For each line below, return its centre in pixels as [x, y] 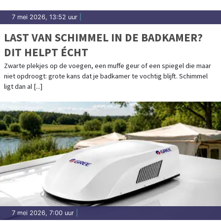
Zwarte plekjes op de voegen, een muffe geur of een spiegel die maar [108, 65]
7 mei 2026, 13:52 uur [45, 17]
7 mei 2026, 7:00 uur [43, 213]
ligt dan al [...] [23, 86]
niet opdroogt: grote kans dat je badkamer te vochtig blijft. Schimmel [106, 76]
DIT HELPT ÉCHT [46, 52]
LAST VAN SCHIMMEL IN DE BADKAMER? [103, 37]
